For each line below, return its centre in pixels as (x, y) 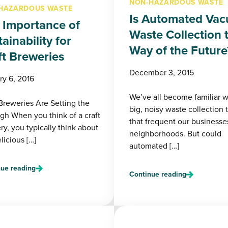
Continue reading (158, 174)
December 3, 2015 (162, 73)
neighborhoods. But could (175, 134)
